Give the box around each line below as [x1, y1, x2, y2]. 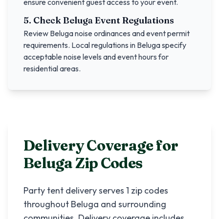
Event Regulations [93, 15, 174, 26]
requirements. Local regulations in [23, 40, 137, 50]
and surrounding [99, 198, 166, 210]
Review [23, 28, 50, 38]
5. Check [23, 15, 63, 26]
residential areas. [23, 64, 81, 73]
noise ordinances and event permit [73, 28, 190, 38]
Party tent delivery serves [23, 185, 126, 196]
